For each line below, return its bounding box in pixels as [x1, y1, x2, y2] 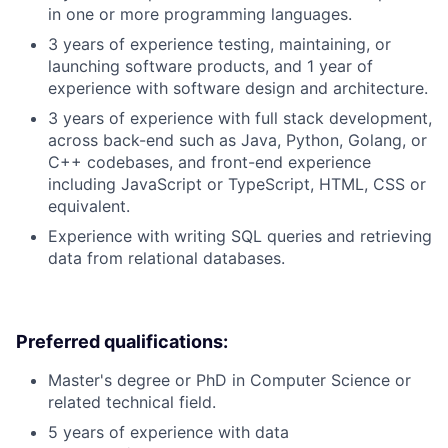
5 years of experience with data [48, 422, 289, 443]
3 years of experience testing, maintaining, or [48, 34, 391, 55]
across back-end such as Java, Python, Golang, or [48, 130, 427, 151]
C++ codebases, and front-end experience [48, 152, 371, 173]
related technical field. [48, 392, 216, 413]
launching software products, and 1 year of [48, 56, 373, 77]
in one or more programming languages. [48, 4, 352, 25]
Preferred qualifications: [16, 331, 228, 353]
